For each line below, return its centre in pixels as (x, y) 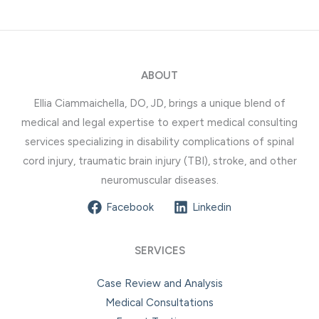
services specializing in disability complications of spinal (159, 142)
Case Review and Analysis (159, 283)
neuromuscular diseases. (159, 180)
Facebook (130, 207)
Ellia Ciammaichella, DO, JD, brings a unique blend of (159, 103)
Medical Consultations (159, 302)
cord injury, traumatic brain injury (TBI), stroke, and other (159, 161)
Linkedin (212, 207)
